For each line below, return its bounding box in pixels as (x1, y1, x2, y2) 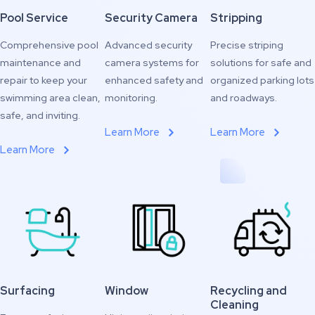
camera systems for (105, 56, 200, 69)
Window (105, 283, 149, 298)
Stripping (210, 11, 262, 25)
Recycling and (210, 283, 287, 298)
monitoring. (105, 91, 158, 104)
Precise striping (210, 39, 283, 51)
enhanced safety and (105, 74, 204, 86)
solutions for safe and (210, 56, 311, 69)
